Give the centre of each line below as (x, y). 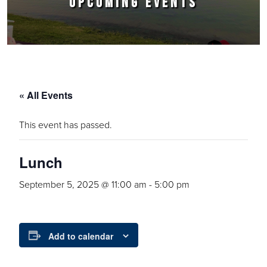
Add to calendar (81, 236)
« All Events (46, 95)
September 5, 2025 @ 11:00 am (83, 184)
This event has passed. (66, 125)
